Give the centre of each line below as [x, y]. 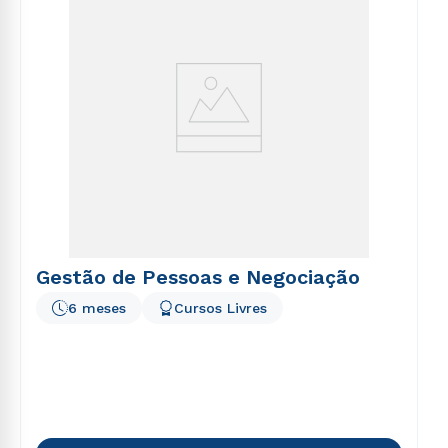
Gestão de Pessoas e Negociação [198, 277]
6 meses [97, 308]
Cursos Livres [220, 308]
